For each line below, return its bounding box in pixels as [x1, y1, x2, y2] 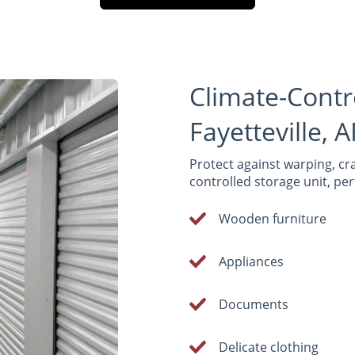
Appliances [219, 253, 284, 270]
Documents [219, 296, 289, 313]
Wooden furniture [219, 210, 327, 227]
